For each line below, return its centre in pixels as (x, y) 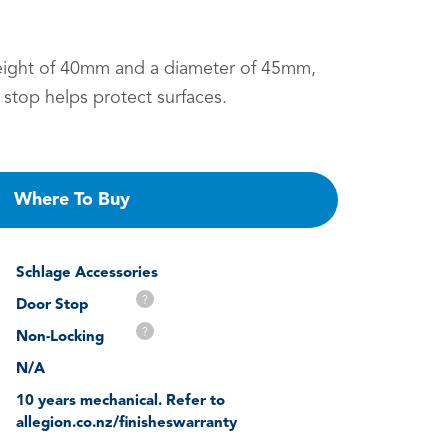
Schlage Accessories (87, 273)
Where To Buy (71, 199)
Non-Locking (60, 337)
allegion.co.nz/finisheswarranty (126, 423)
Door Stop (52, 305)
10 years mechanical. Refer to (120, 401)
